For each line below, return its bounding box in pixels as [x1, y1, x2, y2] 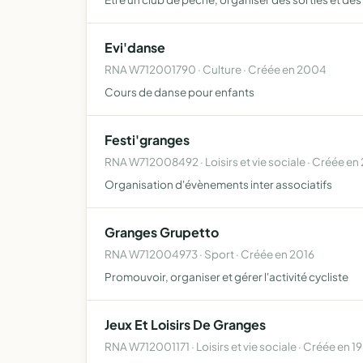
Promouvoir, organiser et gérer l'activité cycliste [105, 270, 348, 284]
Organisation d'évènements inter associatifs [105, 177, 332, 191]
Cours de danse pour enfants [105, 85, 254, 99]
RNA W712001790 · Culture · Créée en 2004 [105, 62, 327, 76]
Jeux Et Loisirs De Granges [105, 316, 266, 333]
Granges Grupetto [105, 224, 219, 241]
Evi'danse [105, 39, 165, 56]
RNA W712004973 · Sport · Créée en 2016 [105, 247, 314, 261]
